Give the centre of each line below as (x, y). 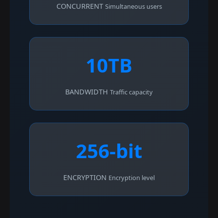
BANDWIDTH (87, 91)
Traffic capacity (131, 92)
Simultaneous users (133, 6)
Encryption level (132, 177)
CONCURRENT (80, 6)
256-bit (109, 150)
